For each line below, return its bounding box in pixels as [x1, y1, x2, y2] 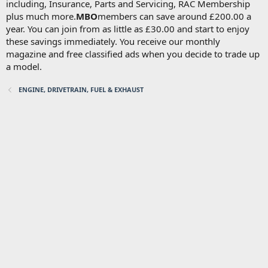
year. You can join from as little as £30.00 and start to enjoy [6, 22, 249, 35]
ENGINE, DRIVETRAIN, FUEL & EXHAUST [18, 84, 144, 94]
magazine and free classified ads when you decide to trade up [6, 47, 260, 60]
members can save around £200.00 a [98, 10, 251, 22]
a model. [6, 60, 42, 72]
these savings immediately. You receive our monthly [6, 35, 220, 47]
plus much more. [6, 10, 76, 22]
